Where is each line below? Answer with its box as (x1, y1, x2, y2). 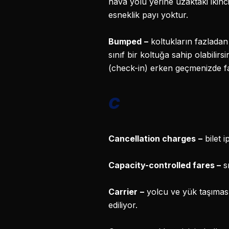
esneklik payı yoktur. (108, 10, 188, 20)
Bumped (108, 36, 142, 47)
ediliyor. (108, 200, 138, 210)
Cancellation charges (108, 133, 196, 144)
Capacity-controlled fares (108, 160, 217, 170)
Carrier (108, 187, 138, 197)
